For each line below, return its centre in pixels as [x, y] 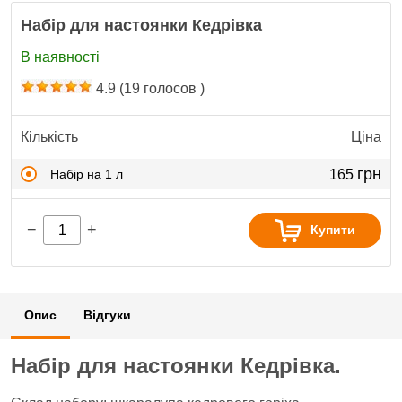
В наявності [60, 57]
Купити [333, 230]
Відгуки [107, 315]
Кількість [49, 137]
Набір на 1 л [87, 174]
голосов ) [172, 88]
